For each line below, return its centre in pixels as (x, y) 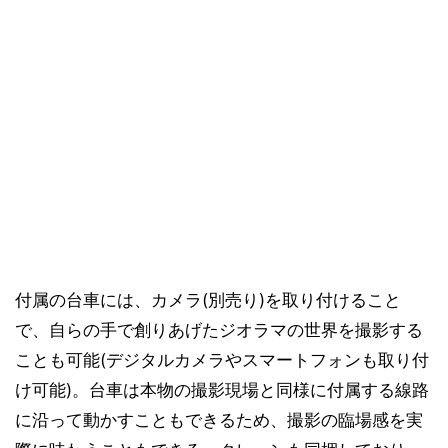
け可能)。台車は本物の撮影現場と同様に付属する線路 (222, 390)
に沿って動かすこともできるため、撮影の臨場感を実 (219, 420)
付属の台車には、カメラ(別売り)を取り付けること (208, 300)
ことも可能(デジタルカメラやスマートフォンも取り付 (222, 360)
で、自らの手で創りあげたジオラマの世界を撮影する (219, 330)
